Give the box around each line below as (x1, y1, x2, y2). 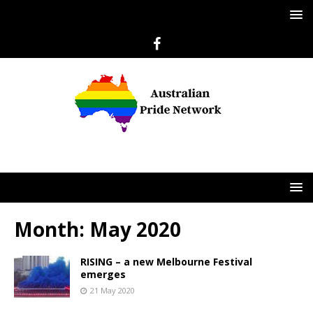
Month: (14, 216, 89, 242)
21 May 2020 (90, 285, 135, 296)
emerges (80, 268, 126, 281)
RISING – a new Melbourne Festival (80, 255, 252, 268)
